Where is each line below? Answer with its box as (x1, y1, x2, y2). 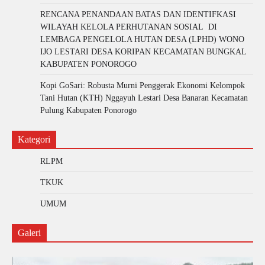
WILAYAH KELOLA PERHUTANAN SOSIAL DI (40, 22, 217, 31)
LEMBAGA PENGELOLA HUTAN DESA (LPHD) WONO (40, 34, 244, 44)
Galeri (18, 227, 41, 238)
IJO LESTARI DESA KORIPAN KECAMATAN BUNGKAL (40, 47, 246, 56)
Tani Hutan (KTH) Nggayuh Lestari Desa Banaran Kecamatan (40, 93, 248, 102)
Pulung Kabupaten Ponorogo (40, 105, 137, 115)
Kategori (18, 134, 50, 144)
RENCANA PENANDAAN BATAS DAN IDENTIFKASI (40, 9, 236, 19)
